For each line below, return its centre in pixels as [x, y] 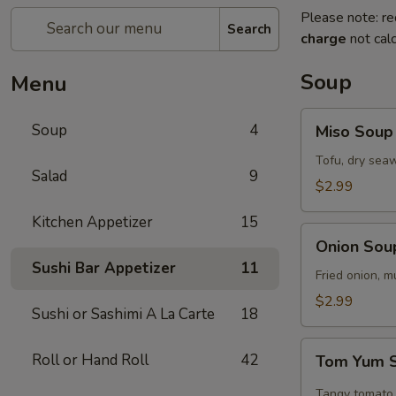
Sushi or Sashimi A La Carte [123, 314]
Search [249, 29]
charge [324, 39]
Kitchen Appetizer [92, 222]
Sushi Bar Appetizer [104, 268]
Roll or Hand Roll [90, 360]
